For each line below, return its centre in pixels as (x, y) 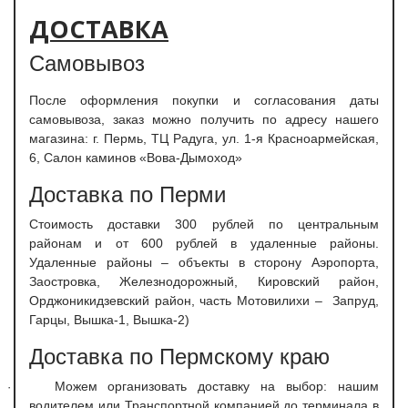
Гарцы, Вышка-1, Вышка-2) (109, 320)
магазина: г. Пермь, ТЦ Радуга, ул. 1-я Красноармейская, (204, 139)
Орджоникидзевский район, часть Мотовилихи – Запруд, (204, 301)
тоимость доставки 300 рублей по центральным (209, 224)
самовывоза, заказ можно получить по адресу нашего (204, 120)
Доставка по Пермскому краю (179, 357)
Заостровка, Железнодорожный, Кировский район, (204, 282)
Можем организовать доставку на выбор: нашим (217, 387)
